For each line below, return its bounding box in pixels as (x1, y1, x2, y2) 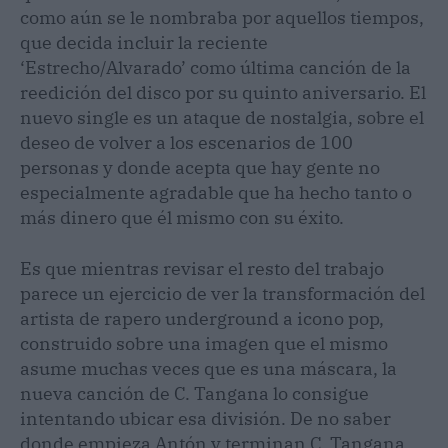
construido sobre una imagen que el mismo (20, 331, 388, 355)
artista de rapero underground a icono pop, (20, 306, 384, 330)
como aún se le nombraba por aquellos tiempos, (20, 5, 424, 29)
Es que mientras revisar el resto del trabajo (20, 256, 384, 280)
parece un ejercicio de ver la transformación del (20, 281, 425, 305)
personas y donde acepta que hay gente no (20, 155, 380, 179)
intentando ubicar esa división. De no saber (20, 406, 391, 430)
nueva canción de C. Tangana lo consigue (20, 381, 369, 405)
